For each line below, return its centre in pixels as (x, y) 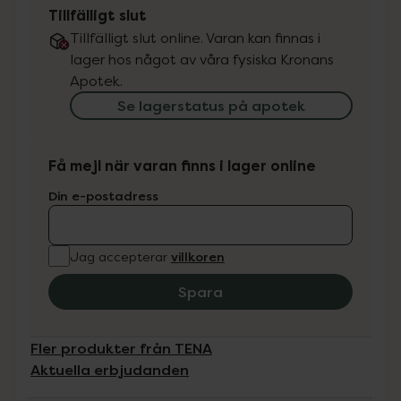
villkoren (198, 256)
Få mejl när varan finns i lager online (182, 166)
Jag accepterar (119, 256)
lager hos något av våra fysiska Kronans (202, 59)
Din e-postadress (103, 196)
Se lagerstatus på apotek (211, 106)
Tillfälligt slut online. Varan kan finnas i (195, 38)
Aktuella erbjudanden (110, 370)
